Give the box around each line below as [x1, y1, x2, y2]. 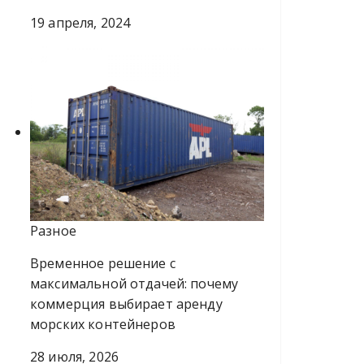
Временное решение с [30, 253, 175, 272]
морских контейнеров [30, 314, 175, 333]
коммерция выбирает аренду [30, 294, 223, 313]
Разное [30, 221, 76, 240]
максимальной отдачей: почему [30, 274, 239, 292]
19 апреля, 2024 [30, 14, 131, 32]
